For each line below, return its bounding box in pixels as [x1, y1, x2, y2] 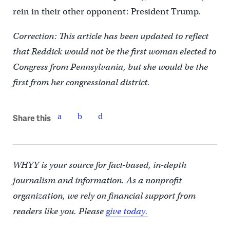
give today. [105, 206, 148, 217]
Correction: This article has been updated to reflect [12, 31, 208, 42]
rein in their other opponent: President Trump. [12, 6, 203, 17]
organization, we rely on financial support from [12, 190, 196, 202]
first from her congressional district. [12, 77, 150, 88]
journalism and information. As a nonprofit [12, 175, 182, 186]
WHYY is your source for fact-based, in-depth [12, 160, 186, 171]
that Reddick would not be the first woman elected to [12, 46, 216, 57]
